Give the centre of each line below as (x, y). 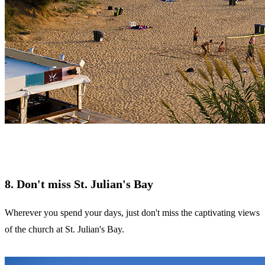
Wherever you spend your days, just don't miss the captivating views (132, 213)
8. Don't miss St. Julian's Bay (79, 184)
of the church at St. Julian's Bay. (64, 230)
